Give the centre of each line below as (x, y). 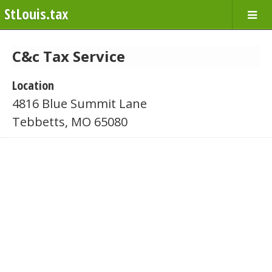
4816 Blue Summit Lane (80, 104)
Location (33, 85)
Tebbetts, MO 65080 (70, 122)
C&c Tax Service (69, 56)
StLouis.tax (36, 14)
